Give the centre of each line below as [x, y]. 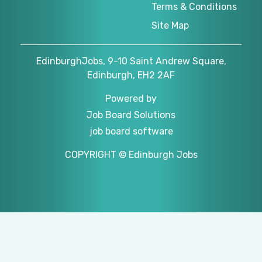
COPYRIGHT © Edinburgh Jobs [131, 154]
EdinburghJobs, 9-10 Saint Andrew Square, [131, 61]
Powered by [131, 98]
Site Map [170, 25]
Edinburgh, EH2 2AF [131, 75]
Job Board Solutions [131, 115]
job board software [131, 131]
